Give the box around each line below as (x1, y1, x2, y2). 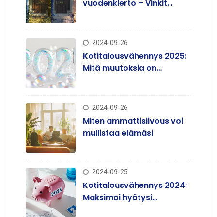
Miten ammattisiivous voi (82, 115, 183, 126)
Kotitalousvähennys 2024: (82, 180, 187, 191)
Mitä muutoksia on (82, 62, 156, 74)
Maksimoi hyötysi (82, 192, 152, 203)
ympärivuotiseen (82, 10, 151, 21)
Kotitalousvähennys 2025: (82, 50, 186, 62)
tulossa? (82, 74, 117, 86)
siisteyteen (82, 22, 126, 33)
